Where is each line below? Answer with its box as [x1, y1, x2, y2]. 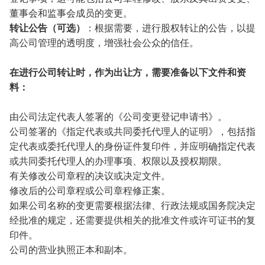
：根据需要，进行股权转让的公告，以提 [85, 21, 256, 35]
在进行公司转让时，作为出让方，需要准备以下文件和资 [9, 65, 246, 79]
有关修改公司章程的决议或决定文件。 [9, 169, 170, 183]
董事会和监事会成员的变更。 [9, 6, 132, 20]
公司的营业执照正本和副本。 [9, 243, 132, 257]
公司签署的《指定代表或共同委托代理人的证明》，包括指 [9, 124, 256, 138]
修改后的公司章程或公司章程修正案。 [9, 183, 170, 198]
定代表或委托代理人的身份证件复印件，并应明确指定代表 [9, 139, 256, 153]
